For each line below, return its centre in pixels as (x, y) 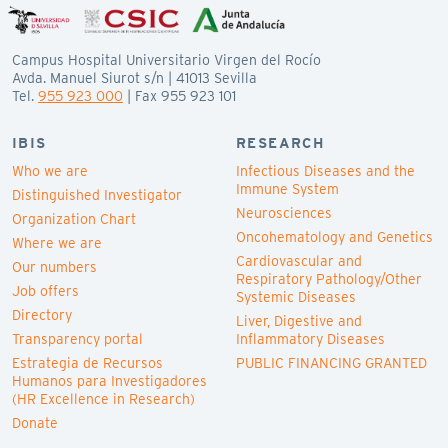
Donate (35, 423)
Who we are (50, 171)
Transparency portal (77, 339)
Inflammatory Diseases (310, 339)
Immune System (287, 189)
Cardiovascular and (299, 261)
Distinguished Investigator (97, 195)
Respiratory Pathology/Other (329, 279)
